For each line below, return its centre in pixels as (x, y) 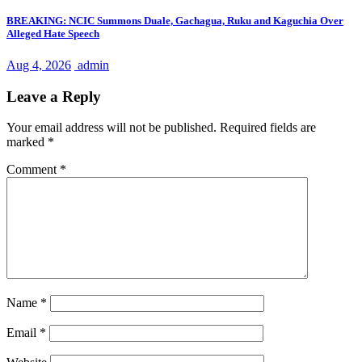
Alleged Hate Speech (53, 33)
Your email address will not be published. (112, 128)
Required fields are (268, 128)
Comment (33, 170)
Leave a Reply (54, 96)
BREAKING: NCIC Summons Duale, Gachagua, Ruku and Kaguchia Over (175, 20)
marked (27, 142)
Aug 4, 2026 (39, 65)
